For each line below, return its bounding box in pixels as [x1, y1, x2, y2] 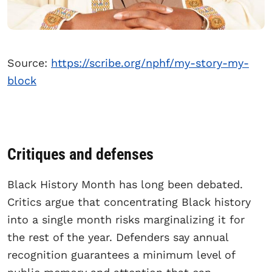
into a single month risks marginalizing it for [7, 212, 245, 226]
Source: [7, 56, 51, 69]
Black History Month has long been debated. [7, 177, 243, 191]
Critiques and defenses [7, 144, 154, 163]
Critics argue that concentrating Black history [7, 195, 251, 208]
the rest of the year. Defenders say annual [7, 230, 228, 243]
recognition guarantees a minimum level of [7, 248, 235, 261]
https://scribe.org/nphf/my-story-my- [51, 56, 249, 69]
